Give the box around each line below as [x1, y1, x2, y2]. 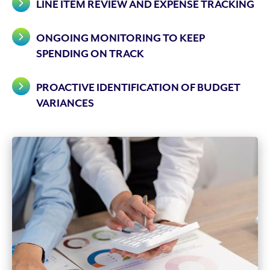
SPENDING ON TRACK [36, 48, 144, 60]
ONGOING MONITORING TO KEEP [36, 32, 205, 45]
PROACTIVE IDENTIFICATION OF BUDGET [36, 81, 240, 94]
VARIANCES [36, 97, 94, 110]
